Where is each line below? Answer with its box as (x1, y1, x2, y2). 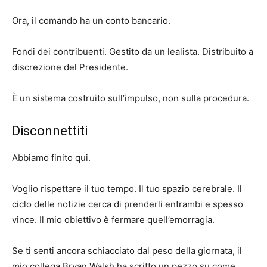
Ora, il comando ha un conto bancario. (12, 15, 170, 27)
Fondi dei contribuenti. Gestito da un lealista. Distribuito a (12, 46, 253, 58)
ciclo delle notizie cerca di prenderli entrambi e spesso (12, 198, 243, 210)
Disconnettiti (12, 123, 88, 139)
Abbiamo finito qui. (12, 152, 91, 164)
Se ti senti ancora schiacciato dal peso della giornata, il (12, 245, 242, 257)
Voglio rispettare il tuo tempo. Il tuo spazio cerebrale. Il (12, 183, 242, 195)
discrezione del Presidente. (12, 61, 128, 73)
